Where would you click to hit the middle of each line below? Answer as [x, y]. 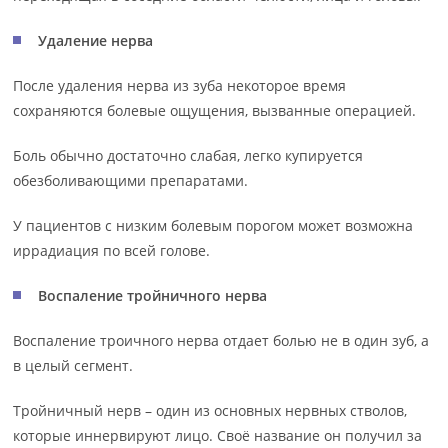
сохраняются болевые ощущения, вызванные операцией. [215, 110]
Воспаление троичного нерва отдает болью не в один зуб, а [221, 340]
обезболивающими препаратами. [131, 180]
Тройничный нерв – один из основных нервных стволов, [210, 410]
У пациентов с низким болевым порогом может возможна [213, 225]
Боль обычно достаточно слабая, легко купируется [188, 155]
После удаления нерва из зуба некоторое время [180, 85]
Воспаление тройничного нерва [153, 295]
